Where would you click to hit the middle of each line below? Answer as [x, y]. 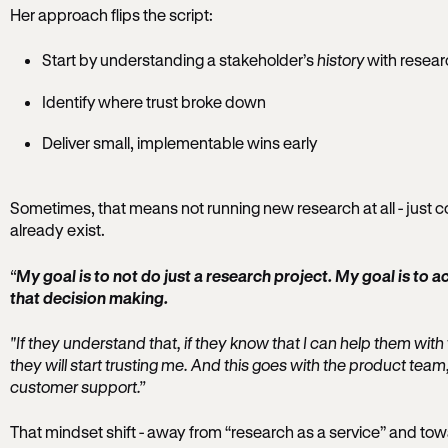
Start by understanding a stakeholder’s [179, 60]
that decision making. [88, 297]
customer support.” [77, 386]
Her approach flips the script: [111, 14]
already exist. [57, 230]
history [340, 60]
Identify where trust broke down [153, 101]
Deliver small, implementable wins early [179, 143]
